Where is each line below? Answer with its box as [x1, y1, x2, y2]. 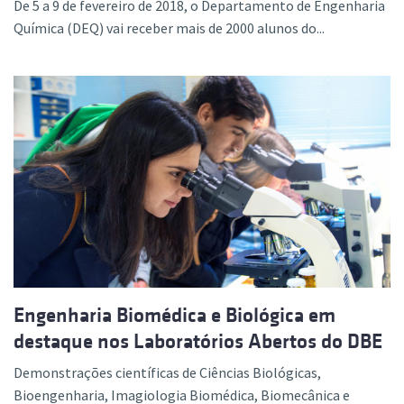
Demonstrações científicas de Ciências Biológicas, [14, 363, 321, 382]
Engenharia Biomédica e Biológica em [14, 304, 335, 327]
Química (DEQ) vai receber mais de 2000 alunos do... [14, 19, 325, 38]
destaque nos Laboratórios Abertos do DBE [14, 330, 382, 353]
